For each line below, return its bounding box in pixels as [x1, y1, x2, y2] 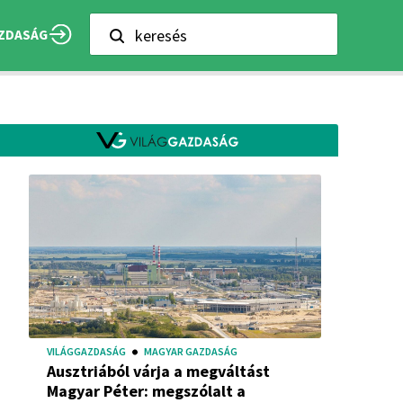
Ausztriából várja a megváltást [47, 360, 270, 381]
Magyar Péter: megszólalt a [47, 380, 246, 401]
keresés [135, 25, 187, 46]
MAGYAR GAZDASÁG [144, 344, 237, 358]
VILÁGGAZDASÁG [47, 344, 126, 358]
